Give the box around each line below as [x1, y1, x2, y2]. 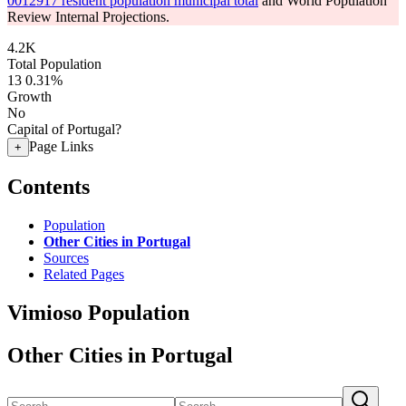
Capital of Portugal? [7, 121, 121, 137]
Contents [7, 174, 90, 198]
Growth [7, 89, 52, 104]
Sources [43, 249, 89, 266]
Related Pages [43, 266, 124, 282]
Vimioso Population [7, 300, 189, 324]
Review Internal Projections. [7, 9, 169, 24]
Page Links [29, 139, 93, 154]
